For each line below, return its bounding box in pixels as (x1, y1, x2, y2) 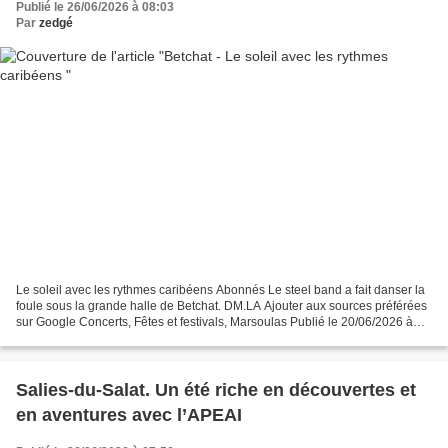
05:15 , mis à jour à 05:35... (16, 331, 162, 346)
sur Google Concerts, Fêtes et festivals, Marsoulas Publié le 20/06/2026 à (16, 315, 413, 330)
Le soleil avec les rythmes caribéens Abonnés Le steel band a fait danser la (16, 283, 425, 298)
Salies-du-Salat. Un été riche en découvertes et (16, 380, 416, 401)
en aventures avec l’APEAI (16, 405, 242, 426)
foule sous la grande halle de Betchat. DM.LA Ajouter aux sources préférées (16, 299, 427, 314)
